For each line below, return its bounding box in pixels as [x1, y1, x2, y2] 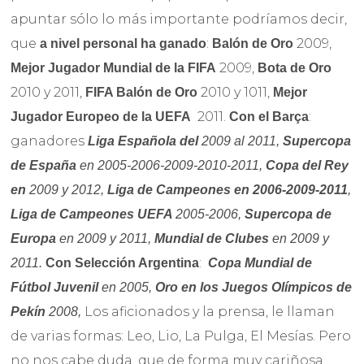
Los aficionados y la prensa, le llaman [84, 303, 336, 319]
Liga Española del [88, 133, 202, 148]
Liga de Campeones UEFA [11, 206, 176, 221]
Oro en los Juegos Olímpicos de [155, 279, 353, 294]
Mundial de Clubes [154, 231, 273, 245]
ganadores [11, 132, 89, 149]
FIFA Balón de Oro [85, 84, 198, 99]
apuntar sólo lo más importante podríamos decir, [11, 11, 348, 27]
